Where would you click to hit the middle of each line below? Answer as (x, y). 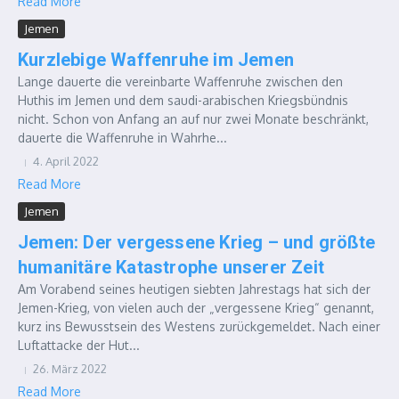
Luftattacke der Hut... (79, 345)
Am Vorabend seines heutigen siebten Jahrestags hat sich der (194, 289)
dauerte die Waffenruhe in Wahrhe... (122, 138)
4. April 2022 (66, 161)
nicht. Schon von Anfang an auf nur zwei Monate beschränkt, (193, 119)
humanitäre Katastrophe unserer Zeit (171, 267)
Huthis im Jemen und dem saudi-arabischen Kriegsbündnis (183, 100)
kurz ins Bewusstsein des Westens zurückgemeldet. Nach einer (199, 326)
